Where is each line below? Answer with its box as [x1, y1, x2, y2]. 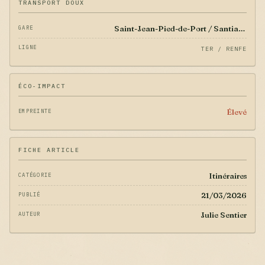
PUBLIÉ [18, 190, 41, 198]
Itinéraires [209, 170, 247, 180]
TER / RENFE [201, 44, 247, 53]
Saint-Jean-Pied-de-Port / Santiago [238, 23, 246, 33]
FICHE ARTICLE [18, 146, 80, 154]
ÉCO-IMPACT [18, 82, 66, 90]
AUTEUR [18, 210, 41, 217]
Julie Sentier [201, 209, 247, 219]
